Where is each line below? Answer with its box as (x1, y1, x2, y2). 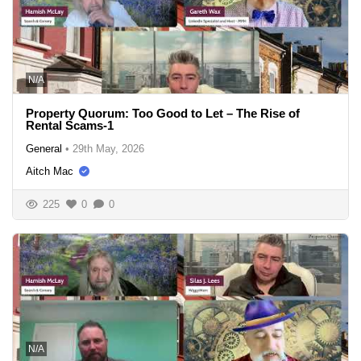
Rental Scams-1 (26, 118, 114, 132)
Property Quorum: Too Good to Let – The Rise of (26, 106, 300, 120)
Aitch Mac (26, 164, 73, 177)
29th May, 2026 (73, 142, 144, 155)
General (26, 142, 62, 155)
